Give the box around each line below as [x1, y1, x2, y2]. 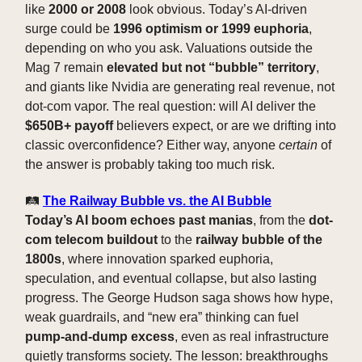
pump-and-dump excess [25, 330, 175, 344]
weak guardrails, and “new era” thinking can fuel [25, 310, 299, 325]
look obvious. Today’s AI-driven [126, 2, 307, 17]
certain [279, 138, 318, 153]
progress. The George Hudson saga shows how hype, [25, 291, 333, 305]
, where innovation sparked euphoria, [61, 252, 273, 267]
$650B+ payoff [25, 119, 113, 133]
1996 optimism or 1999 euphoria [113, 22, 309, 36]
